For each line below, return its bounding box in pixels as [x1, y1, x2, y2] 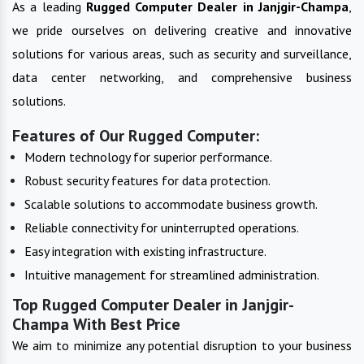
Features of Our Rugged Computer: [12, 124, 259, 146]
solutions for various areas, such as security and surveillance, [12, 45, 352, 62]
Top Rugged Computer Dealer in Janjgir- [12, 293, 294, 315]
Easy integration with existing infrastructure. [24, 242, 266, 259]
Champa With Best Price [12, 313, 180, 335]
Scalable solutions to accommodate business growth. [24, 195, 318, 212]
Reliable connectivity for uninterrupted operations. [24, 219, 299, 236]
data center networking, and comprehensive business [12, 68, 352, 85]
